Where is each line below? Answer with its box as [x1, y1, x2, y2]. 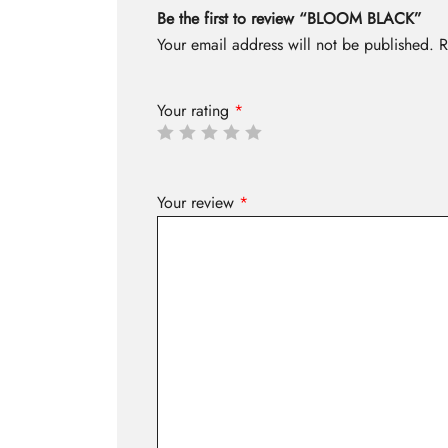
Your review [157, 191, 239, 215]
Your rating [157, 99, 234, 123]
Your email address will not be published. [157, 33, 434, 57]
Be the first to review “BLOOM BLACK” [157, 7, 422, 31]
